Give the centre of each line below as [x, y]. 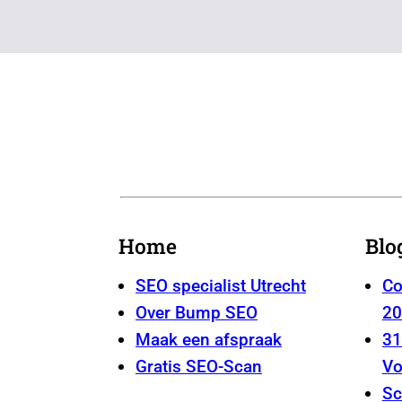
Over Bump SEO [197, 312]
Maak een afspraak [209, 339]
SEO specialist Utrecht [221, 285]
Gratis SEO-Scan [199, 366]
